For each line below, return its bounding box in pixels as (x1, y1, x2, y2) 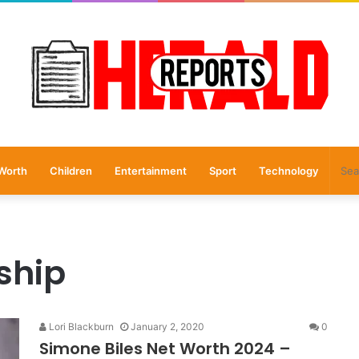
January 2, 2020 (131, 321, 204, 333)
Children (49, 164, 92, 177)
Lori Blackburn (46, 321, 114, 333)
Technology (258, 164, 318, 177)
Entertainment (114, 164, 187, 177)
